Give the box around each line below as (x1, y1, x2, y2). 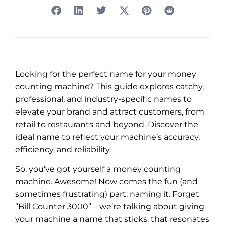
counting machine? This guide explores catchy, (15, 81, 204, 91)
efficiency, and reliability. (15, 144, 111, 154)
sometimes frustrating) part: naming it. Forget (15, 189, 199, 199)
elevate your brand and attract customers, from (15, 106, 204, 117)
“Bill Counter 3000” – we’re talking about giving (15, 202, 204, 212)
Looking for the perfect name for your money (15, 69, 196, 79)
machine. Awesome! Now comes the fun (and (15, 177, 198, 187)
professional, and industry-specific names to (15, 94, 192, 104)
